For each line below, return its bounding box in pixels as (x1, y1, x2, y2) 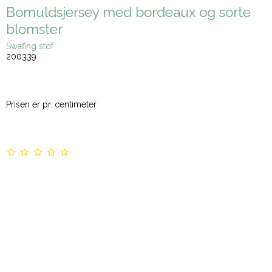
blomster (5, 21, 63, 38)
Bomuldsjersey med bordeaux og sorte (5, 4, 251, 21)
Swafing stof (5, 41, 53, 51)
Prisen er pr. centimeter (5, 99, 97, 109)
